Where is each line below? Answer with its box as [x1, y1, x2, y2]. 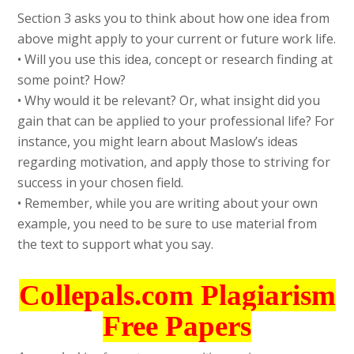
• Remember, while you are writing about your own [17, 194, 318, 213]
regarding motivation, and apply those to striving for [17, 153, 331, 171]
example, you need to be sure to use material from [17, 215, 318, 233]
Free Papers [103, 310, 251, 343]
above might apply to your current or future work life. [17, 30, 337, 48]
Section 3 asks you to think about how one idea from [17, 9, 330, 28]
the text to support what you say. [17, 235, 214, 254]
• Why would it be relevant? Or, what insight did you [17, 92, 321, 110]
